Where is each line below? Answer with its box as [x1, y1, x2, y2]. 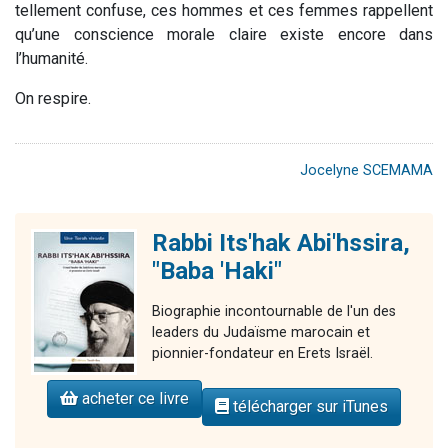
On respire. [15, 88, 91, 108]
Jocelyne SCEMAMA [300, 161, 433, 179]
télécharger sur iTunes [229, 396, 388, 416]
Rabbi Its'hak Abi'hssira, [152, 228, 410, 257]
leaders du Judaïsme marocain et [152, 323, 370, 341]
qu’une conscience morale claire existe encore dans [15, 24, 433, 44]
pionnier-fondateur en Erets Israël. [152, 344, 377, 362]
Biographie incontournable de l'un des [152, 302, 396, 320]
